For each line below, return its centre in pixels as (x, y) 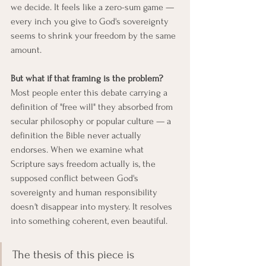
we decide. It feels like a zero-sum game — (94, 7)
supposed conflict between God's (76, 178)
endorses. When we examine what (78, 150)
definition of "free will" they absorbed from (93, 107)
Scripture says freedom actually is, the (84, 164)
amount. (26, 50)
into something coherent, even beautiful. (89, 221)
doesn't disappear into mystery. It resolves (93, 207)
